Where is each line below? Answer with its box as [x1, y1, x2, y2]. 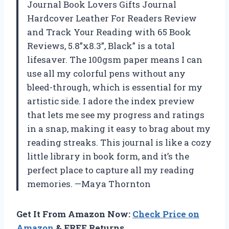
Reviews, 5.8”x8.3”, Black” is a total [27, 39, 175, 52]
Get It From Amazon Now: [16, 208, 132, 220]
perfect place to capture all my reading [27, 164, 194, 176]
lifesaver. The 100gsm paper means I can [27, 53, 202, 65]
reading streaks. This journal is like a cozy [27, 136, 212, 148]
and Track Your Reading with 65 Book [27, 26, 191, 38]
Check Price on [132, 208, 199, 220]
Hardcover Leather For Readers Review [27, 12, 197, 24]
